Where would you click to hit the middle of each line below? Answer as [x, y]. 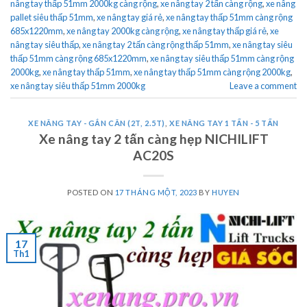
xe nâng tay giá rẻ [130, 17]
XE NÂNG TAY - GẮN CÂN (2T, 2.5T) [96, 123]
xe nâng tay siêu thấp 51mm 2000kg [78, 85]
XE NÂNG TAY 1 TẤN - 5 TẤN [224, 123]
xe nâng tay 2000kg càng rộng [123, 30]
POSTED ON [91, 192]
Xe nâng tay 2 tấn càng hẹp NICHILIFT [153, 138]
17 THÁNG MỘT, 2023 [156, 192]
